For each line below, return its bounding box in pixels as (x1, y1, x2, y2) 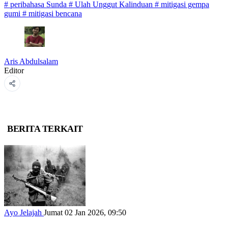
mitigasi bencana (28, 9, 82, 18)
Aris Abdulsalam (4, 56, 58, 66)
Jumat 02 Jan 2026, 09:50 (44, 208, 126, 217)
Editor (4, 66, 24, 75)
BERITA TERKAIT (7, 123, 83, 134)
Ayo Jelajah (4, 208, 44, 217)
